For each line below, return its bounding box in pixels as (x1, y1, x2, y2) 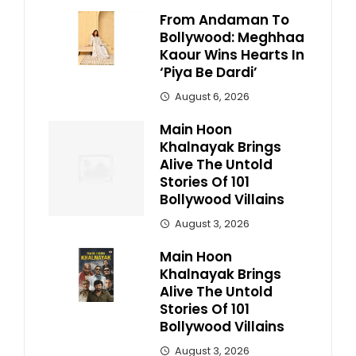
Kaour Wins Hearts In (160, 45, 304, 64)
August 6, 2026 (175, 90, 250, 103)
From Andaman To (160, 10, 289, 29)
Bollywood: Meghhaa (160, 28, 304, 47)
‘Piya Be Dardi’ (160, 63, 257, 82)
